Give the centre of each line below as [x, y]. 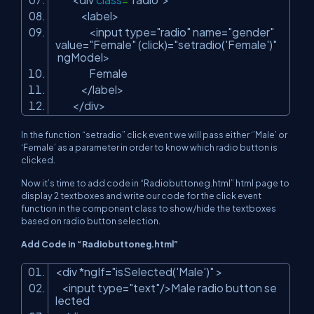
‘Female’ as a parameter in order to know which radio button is [149, 147]
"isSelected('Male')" [163, 272]
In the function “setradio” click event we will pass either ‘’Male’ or [154, 135]
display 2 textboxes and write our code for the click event [141, 196]
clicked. [38, 160]
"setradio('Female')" [225, 45]
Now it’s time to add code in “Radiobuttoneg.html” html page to [155, 183]
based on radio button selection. [91, 221]
